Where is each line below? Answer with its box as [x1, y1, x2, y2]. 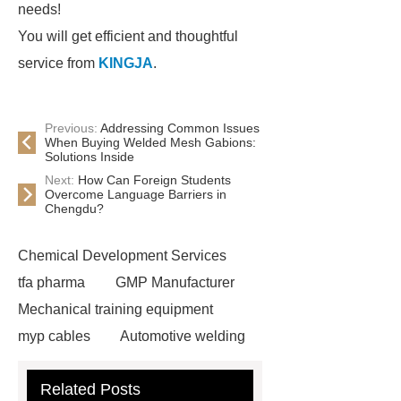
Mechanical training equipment [18, 302, 213, 317]
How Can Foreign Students [78, 173, 231, 187]
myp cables [18, 328, 90, 344]
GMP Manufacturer [115, 275, 235, 290]
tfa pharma [18, 275, 85, 290]
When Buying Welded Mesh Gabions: [45, 135, 256, 149]
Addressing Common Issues [100, 121, 260, 135]
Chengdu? [45, 201, 104, 216]
